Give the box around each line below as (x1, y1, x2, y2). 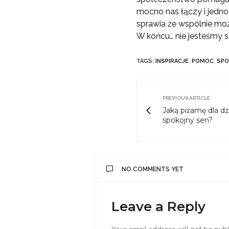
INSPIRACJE (155, 57, 189, 64)
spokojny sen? (163, 115, 213, 125)
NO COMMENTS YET (122, 165, 184, 173)
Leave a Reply (111, 198, 205, 215)
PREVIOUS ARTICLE (163, 95, 210, 101)
